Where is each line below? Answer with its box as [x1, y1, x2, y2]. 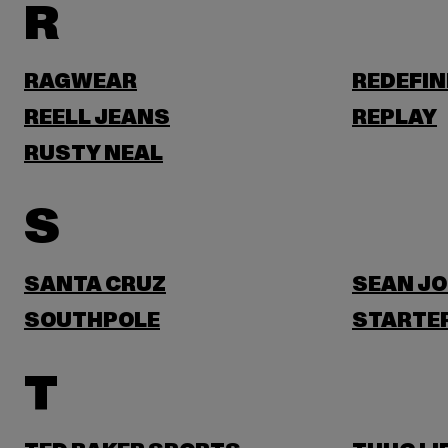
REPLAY [352, 104, 437, 132]
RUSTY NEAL [24, 140, 163, 168]
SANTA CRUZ [24, 271, 166, 299]
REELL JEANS [24, 104, 170, 132]
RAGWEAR [24, 68, 137, 96]
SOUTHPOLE [24, 307, 160, 335]
